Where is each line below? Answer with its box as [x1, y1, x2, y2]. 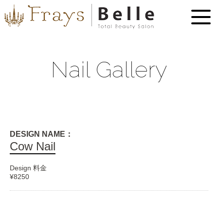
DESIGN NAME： [10, 130, 73, 138]
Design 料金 [10, 164, 47, 172]
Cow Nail [10, 140, 55, 153]
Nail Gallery [51, 56, 167, 83]
